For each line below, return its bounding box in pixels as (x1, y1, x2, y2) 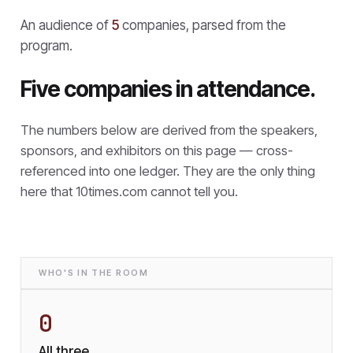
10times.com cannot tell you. (76, 183, 238, 199)
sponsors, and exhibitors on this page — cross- (20, 142, 293, 158)
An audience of (20, 17, 112, 33)
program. (20, 37, 72, 54)
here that (20, 183, 76, 199)
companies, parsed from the (119, 17, 286, 33)
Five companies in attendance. (20, 75, 315, 102)
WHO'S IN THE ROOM (39, 268, 149, 278)
